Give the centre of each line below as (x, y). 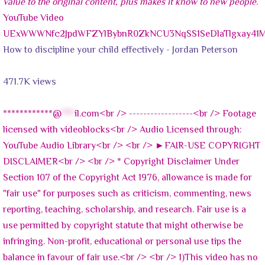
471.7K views (30, 83)
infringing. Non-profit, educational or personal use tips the (122, 243)
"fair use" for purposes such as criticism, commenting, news (127, 195)
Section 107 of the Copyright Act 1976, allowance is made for (127, 179)
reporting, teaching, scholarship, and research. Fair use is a (125, 211)
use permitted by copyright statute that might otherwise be (123, 227)
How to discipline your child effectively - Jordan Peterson (120, 51)
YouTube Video (33, 19)
